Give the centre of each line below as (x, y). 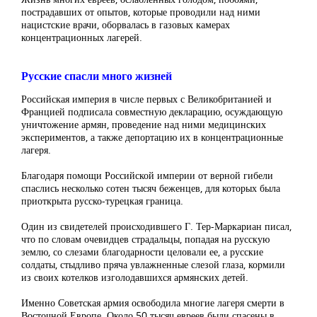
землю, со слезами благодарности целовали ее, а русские (142, 252)
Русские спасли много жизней (97, 76)
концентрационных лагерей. (82, 37)
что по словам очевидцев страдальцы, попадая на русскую (145, 239)
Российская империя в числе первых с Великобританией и (146, 99)
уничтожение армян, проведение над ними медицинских (144, 124)
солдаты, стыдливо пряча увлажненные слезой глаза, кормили (153, 264)
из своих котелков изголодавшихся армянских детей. (135, 277)
